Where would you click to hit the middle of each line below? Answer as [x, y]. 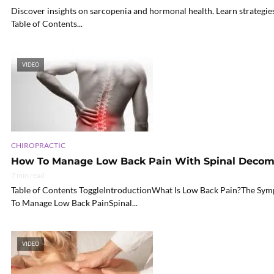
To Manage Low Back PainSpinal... [74, 203]
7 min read [28, 176]
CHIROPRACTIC [38, 146]
